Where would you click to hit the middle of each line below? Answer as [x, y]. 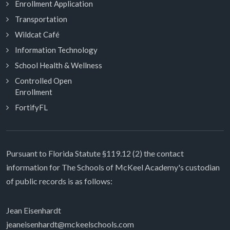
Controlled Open [43, 81]
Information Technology [56, 50]
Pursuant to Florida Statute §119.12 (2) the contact [95, 153]
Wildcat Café [37, 34]
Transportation [41, 19]
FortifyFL [31, 107]
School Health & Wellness [59, 65]
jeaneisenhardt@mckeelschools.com [70, 224]
